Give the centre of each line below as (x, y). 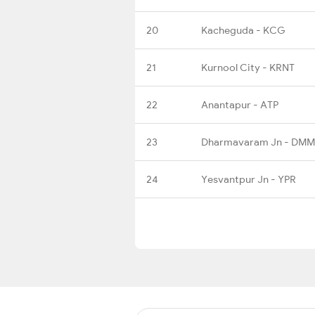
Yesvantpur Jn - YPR (249, 179)
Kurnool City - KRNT (248, 67)
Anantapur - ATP (240, 104)
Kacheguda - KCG (243, 30)
